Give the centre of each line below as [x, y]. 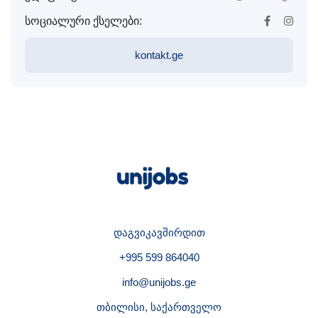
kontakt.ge [159, 55]
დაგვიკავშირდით [159, 232]
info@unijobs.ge [159, 282]
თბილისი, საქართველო [159, 307]
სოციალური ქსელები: [83, 21]
